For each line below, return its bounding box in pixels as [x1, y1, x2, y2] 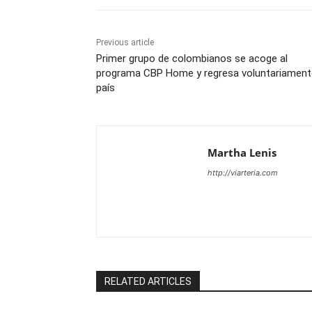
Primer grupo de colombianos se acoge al [96, 52, 288, 65]
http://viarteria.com [208, 168, 278, 178]
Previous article [96, 38, 154, 48]
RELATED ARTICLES [104, 276, 192, 288]
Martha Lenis [208, 146, 276, 160]
